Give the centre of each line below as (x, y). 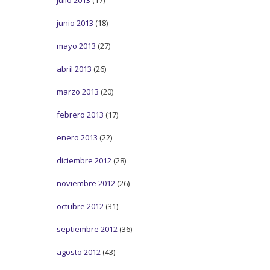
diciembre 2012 (84, 160)
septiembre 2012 (87, 229)
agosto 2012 (79, 252)
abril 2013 (74, 68)
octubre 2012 (80, 206)
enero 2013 (77, 137)
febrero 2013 (80, 114)
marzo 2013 (78, 91)
